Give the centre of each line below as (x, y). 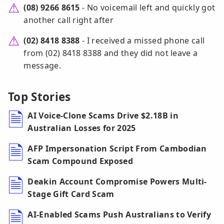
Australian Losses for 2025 (82, 128)
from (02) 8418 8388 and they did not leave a (111, 53)
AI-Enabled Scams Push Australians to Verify (119, 215)
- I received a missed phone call (142, 41)
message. (42, 66)
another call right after (69, 20)
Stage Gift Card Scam (71, 194)
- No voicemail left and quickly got (147, 8)
